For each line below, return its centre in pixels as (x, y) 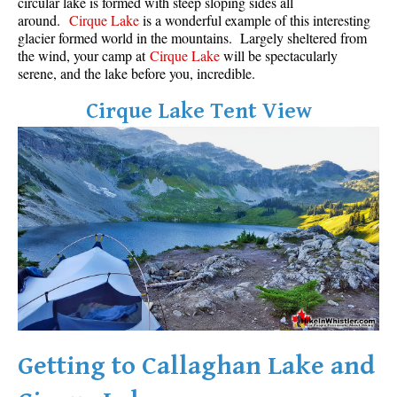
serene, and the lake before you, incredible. (136, 74)
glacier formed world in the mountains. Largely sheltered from (192, 38)
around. (43, 20)
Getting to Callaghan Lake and (196, 366)
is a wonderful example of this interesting (255, 20)
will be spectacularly (279, 56)
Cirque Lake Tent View (198, 112)
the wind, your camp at (84, 56)
